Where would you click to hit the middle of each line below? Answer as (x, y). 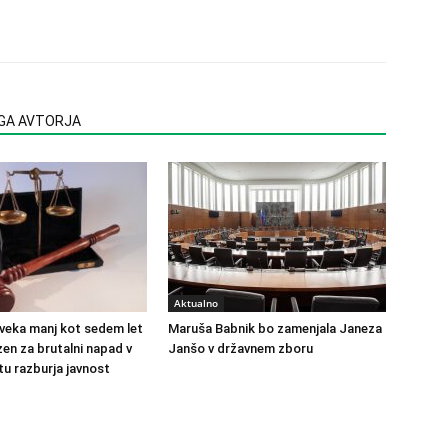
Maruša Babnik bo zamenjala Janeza (275, 328)
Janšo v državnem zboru (240, 348)
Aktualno (196, 303)
